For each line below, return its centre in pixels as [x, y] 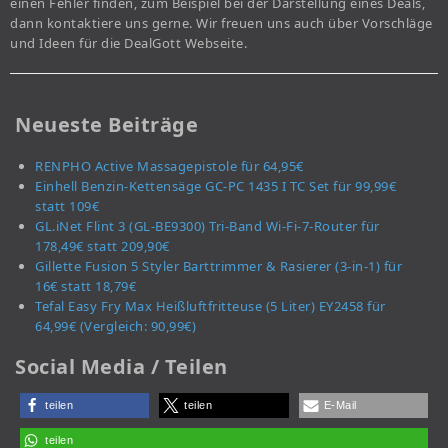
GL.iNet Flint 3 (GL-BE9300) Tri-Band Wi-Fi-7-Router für [207, 226]
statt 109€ [67, 206]
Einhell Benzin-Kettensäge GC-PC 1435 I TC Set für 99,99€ [215, 186]
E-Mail [340, 405]
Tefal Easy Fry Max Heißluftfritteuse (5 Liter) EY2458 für [210, 306]
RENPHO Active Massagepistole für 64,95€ [169, 166]
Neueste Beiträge [106, 125]
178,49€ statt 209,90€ [102, 246]
